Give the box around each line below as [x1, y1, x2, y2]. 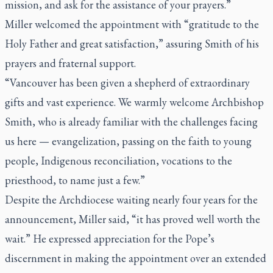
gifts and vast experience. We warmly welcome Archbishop [5, 94, 264, 109]
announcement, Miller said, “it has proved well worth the [5, 211, 260, 226]
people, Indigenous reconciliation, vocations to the [5, 153, 232, 168]
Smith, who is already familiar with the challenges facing [5, 114, 258, 129]
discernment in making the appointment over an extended [5, 250, 266, 265]
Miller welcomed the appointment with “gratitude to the [5, 16, 259, 31]
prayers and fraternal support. [5, 55, 136, 70]
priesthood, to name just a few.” [5, 172, 145, 187]
